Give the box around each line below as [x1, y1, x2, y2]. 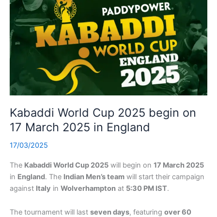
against [10, 184, 36, 193]
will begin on [108, 160, 154, 170]
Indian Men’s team [63, 172, 124, 181]
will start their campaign [124, 172, 204, 181]
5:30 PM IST [126, 184, 167, 193]
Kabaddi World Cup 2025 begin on [10, 106, 196, 120]
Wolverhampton [61, 184, 116, 193]
